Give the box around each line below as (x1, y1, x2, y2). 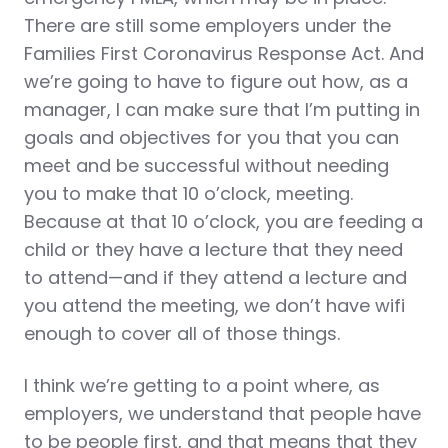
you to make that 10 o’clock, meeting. (24, 181, 353, 206)
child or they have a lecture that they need (24, 237, 403, 262)
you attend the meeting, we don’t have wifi (24, 293, 405, 318)
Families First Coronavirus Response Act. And (24, 41, 424, 66)
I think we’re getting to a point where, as (24, 373, 380, 398)
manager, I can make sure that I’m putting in (24, 97, 420, 122)
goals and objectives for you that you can (24, 125, 399, 150)
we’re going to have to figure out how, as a (24, 69, 408, 94)
